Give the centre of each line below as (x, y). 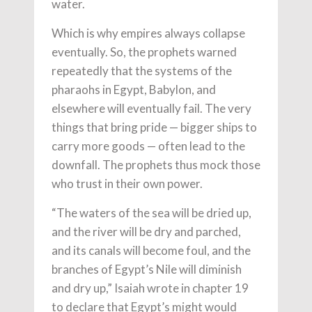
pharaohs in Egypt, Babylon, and (134, 89)
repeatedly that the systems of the (142, 70)
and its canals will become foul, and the (151, 250)
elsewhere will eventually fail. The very (151, 108)
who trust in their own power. (127, 183)
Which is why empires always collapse (148, 33)
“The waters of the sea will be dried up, (151, 212)
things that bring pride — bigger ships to (154, 127)
